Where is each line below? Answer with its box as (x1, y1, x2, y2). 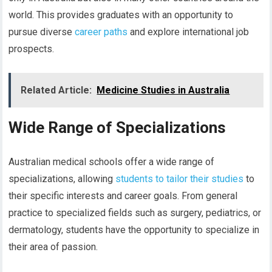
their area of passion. (8, 241, 98, 253)
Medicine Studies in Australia (97, 84, 230, 97)
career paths (75, 26, 128, 38)
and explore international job (127, 26, 250, 38)
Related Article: (21, 84, 92, 97)
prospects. (8, 43, 55, 55)
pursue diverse (8, 26, 75, 38)
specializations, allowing (8, 173, 116, 185)
